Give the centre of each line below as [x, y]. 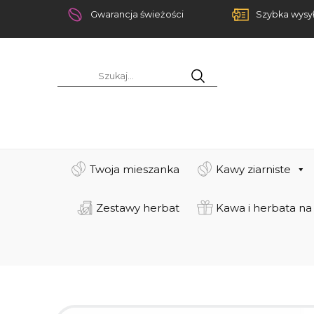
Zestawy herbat [137, 208]
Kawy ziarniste [253, 169]
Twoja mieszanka [135, 169]
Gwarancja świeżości [137, 14]
